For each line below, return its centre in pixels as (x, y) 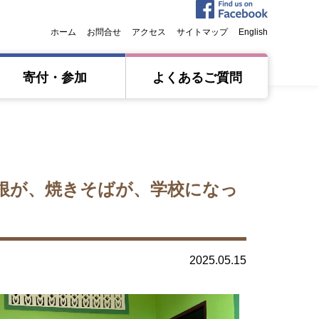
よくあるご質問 (197, 78)
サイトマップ (202, 32)
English (253, 32)
